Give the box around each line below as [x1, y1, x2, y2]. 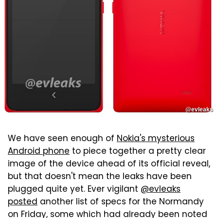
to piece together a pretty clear [70, 145, 206, 159]
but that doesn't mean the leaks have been [8, 170, 192, 184]
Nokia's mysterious [117, 132, 195, 146]
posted [8, 196, 37, 210]
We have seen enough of [8, 132, 117, 146]
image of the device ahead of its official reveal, [8, 158, 210, 172]
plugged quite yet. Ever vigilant [8, 183, 141, 197]
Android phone [8, 145, 70, 159]
